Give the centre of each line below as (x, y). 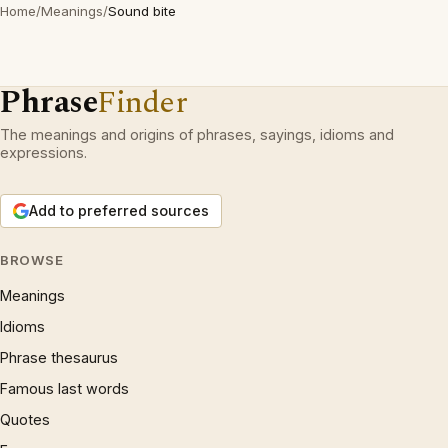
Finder (142, 103)
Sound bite (142, 11)
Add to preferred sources (119, 211)
